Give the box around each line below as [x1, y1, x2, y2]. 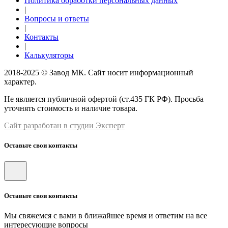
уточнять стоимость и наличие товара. [4, 104, 137, 113]
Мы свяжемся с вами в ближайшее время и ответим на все [4, 211, 207, 220]
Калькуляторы [24, 51, 74, 60]
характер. [4, 77, 37, 87]
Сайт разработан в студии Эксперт [4, 121, 125, 130]
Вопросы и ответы [24, 14, 89, 23]
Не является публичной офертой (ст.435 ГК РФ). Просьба [4, 95, 204, 104]
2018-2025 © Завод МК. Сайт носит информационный [4, 68, 193, 77]
